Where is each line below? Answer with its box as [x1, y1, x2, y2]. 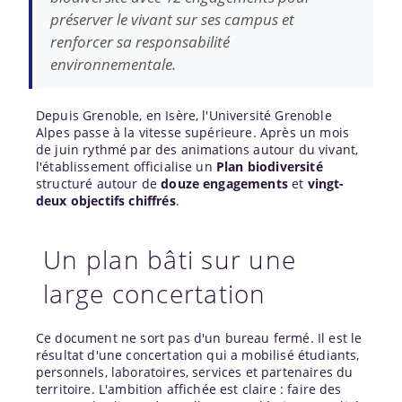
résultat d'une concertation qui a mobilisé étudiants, [36, 345, 360, 363]
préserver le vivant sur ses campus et [50, 8, 294, 30]
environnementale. [50, 53, 176, 74]
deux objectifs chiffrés [36, 191, 176, 209]
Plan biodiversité [215, 157, 323, 175]
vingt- [307, 174, 345, 192]
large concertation [43, 275, 267, 310]
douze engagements [161, 174, 288, 192]
